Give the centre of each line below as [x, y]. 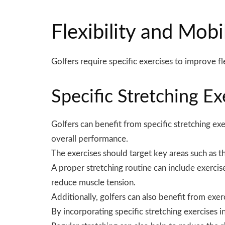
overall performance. [90, 139]
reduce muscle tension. [93, 182]
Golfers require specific [95, 61]
